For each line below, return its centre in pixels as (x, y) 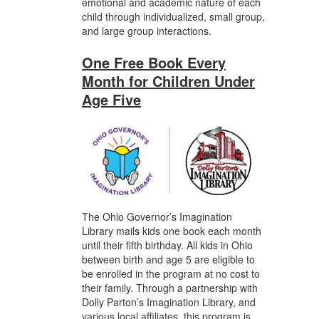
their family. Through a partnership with (170, 287)
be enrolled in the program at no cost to (171, 273)
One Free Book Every (154, 62)
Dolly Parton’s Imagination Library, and (169, 302)
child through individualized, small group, (173, 16)
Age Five (111, 99)
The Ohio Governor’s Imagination (157, 216)
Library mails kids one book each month (172, 230)
